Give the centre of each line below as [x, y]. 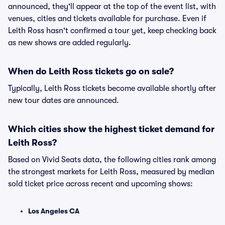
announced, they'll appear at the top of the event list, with [112, 7]
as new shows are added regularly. [70, 43]
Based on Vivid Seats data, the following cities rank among [112, 160]
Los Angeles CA [54, 211]
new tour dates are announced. [64, 100]
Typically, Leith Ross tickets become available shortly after [112, 88]
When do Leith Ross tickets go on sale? [91, 71]
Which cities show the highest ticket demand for [111, 129]
